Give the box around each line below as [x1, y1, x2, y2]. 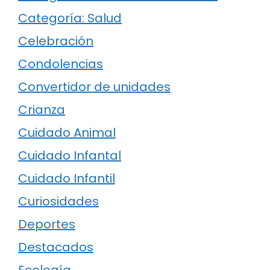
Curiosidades [18, 193, 99, 210]
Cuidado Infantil [18, 170, 115, 187]
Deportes [18, 216, 75, 233]
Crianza [18, 101, 65, 119]
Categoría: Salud [18, 10, 122, 27]
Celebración [18, 33, 93, 50]
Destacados [18, 239, 93, 256]
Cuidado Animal [18, 124, 116, 142]
